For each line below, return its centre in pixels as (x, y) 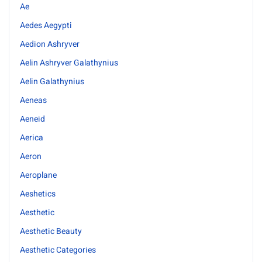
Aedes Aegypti (46, 25)
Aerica (32, 138)
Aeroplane (38, 175)
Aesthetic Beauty (51, 231)
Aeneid (32, 119)
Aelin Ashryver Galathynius (69, 63)
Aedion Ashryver (50, 44)
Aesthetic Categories (58, 250)
